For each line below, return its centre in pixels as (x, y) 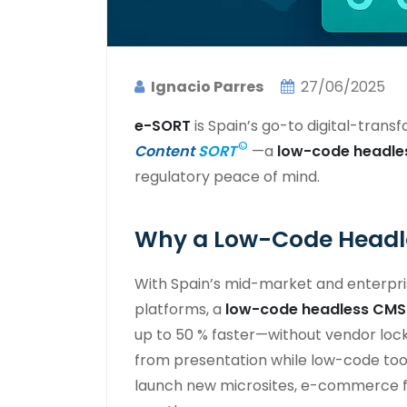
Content (164, 151)
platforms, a (180, 309)
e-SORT (163, 125)
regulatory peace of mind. (227, 176)
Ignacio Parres (207, 86)
